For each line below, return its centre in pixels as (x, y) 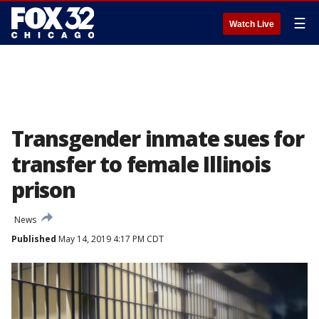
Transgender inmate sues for (158, 138)
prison (43, 190)
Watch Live (252, 24)
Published (34, 239)
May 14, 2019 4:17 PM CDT (110, 239)
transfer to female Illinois (141, 164)
